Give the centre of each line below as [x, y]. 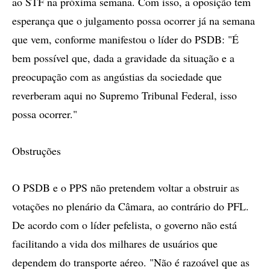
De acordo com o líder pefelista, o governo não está [124, 225]
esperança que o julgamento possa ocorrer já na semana [133, 20]
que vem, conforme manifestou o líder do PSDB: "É [125, 39]
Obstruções [36, 151]
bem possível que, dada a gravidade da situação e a [123, 58]
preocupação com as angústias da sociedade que [117, 77]
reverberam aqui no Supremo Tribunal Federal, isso [124, 95]
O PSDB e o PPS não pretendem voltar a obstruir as [126, 187]
